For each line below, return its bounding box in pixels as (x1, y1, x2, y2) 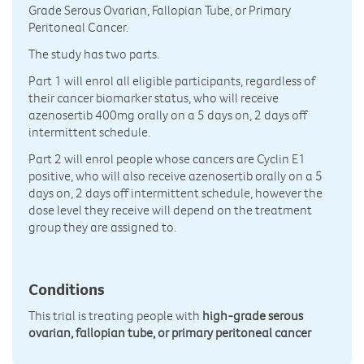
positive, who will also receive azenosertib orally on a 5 (28, 167, 323, 184)
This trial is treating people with (28, 307, 202, 324)
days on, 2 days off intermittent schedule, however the (28, 184, 323, 201)
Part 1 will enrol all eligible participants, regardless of (28, 72, 315, 89)
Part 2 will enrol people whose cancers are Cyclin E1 (28, 150, 305, 167)
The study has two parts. (28, 45, 159, 63)
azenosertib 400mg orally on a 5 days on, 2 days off (28, 106, 307, 123)
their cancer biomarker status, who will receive (28, 89, 279, 106)
